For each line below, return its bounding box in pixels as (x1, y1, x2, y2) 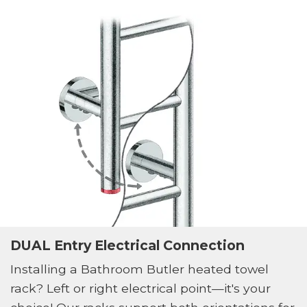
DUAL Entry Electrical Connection (10, 236, 245, 254)
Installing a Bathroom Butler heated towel (10, 262, 269, 277)
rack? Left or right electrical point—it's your (10, 281, 271, 296)
